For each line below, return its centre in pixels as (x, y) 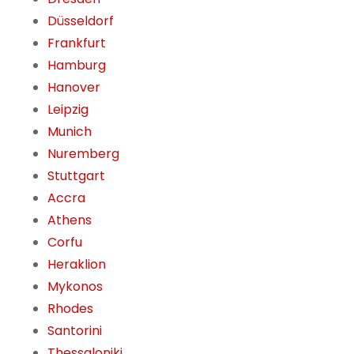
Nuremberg (83, 154)
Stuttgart (76, 176)
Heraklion (77, 265)
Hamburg (77, 66)
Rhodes (70, 309)
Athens (70, 220)
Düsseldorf (81, 21)
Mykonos (75, 287)
